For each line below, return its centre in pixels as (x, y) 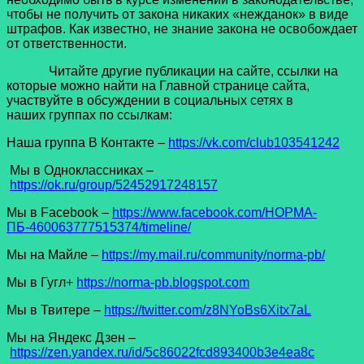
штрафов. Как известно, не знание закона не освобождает (182, 29)
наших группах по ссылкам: (89, 115)
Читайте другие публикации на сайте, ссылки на (172, 71)
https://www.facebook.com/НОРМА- (214, 213)
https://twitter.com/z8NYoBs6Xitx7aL (208, 310)
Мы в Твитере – (55, 310)
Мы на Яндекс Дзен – (71, 338)
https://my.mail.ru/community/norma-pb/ (213, 255)
